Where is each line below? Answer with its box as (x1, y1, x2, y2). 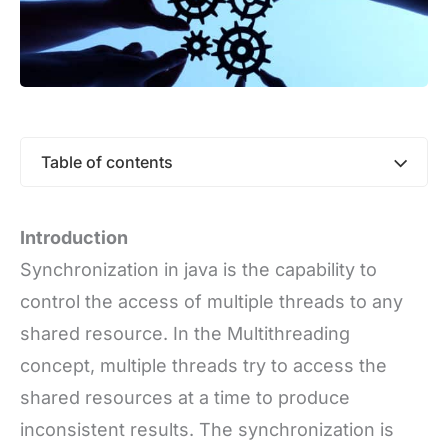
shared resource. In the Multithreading (20, 323, 350, 344)
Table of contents (41, 152, 173, 172)
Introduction (20, 227, 128, 248)
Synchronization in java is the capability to (20, 259, 377, 280)
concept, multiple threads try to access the (20, 355, 387, 376)
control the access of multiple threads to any (20, 291, 403, 312)
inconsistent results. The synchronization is (20, 419, 394, 440)
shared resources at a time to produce (20, 387, 350, 408)
